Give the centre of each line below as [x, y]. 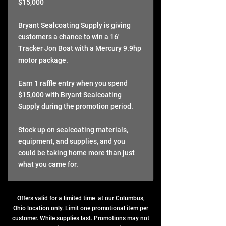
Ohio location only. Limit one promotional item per [81, 208]
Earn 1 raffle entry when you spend [73, 83]
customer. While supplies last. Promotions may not [81, 218]
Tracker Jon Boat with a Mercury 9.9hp [80, 48]
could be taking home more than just [76, 153]
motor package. [43, 60]
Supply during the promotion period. [76, 106]
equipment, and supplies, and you [72, 141]
